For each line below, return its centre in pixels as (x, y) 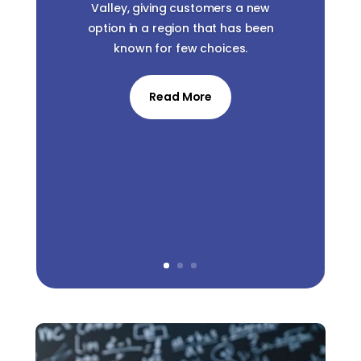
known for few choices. (181, 48)
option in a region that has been (181, 28)
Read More (181, 96)
